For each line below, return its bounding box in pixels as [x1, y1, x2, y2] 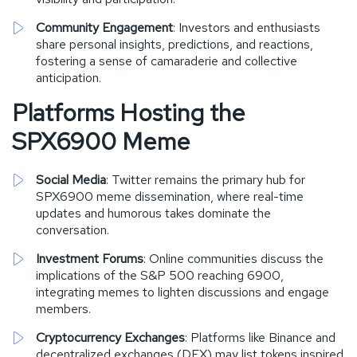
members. [36, 300, 91, 317]
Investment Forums [36, 249, 143, 267]
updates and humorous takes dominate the [36, 204, 271, 222]
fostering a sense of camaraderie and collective [36, 52, 297, 69]
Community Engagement [36, 18, 173, 36]
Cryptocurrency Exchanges [36, 328, 185, 346]
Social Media [36, 171, 106, 188]
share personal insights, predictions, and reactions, [36, 35, 313, 53]
